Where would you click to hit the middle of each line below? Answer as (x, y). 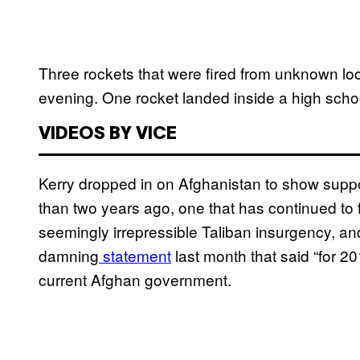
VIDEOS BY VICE (108, 135)
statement (135, 256)
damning (69, 256)
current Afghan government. (135, 280)
